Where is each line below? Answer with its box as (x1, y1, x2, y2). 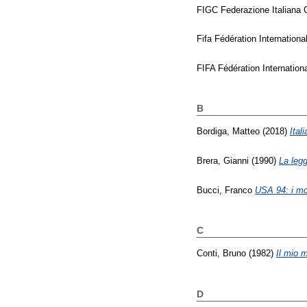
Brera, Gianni (197, 156, 249, 167)
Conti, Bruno (197, 248, 246, 259)
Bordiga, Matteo (197, 126, 260, 137)
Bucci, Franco (197, 184, 252, 195)
